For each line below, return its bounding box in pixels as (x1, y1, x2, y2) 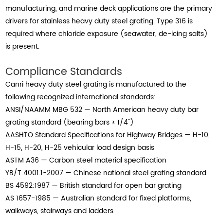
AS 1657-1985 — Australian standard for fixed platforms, (5, 192, 192, 204)
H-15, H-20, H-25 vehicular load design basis (5, 142, 155, 153)
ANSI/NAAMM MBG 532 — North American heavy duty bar (5, 104, 199, 115)
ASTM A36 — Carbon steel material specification (5, 154, 167, 166)
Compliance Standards (5, 63, 123, 80)
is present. (5, 40, 40, 52)
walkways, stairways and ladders (5, 205, 114, 217)
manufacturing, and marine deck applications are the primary (5, 2, 213, 14)
